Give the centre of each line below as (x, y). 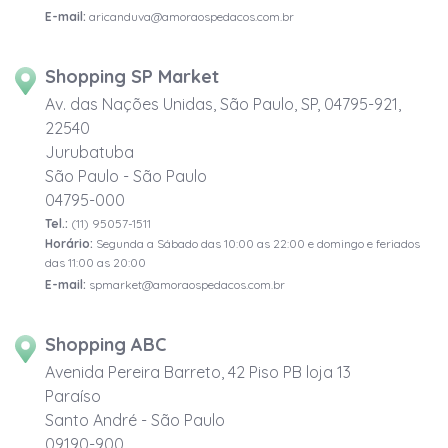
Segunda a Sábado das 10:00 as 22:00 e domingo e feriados (256, 244)
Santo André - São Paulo (135, 420)
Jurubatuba (89, 152)
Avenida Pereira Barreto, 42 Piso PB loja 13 (198, 372)
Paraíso (73, 396)
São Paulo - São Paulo (126, 176)
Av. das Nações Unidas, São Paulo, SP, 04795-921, (223, 104)
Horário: (69, 244)
